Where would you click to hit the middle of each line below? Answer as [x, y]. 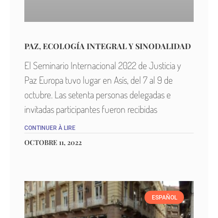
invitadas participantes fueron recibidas [91, 109]
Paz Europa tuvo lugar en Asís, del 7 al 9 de [99, 80]
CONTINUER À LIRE [50, 128]
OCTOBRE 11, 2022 [53, 143]
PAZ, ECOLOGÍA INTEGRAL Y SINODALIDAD [108, 46]
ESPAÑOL [164, 197]
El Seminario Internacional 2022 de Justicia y [103, 65]
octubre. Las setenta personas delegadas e [98, 95]
